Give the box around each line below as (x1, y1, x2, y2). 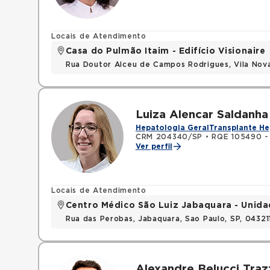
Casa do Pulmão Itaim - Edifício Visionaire (65, 47, 266, 55)
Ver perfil (135, 143, 172, 150)
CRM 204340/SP (135, 133, 203, 140)
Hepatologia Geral (135, 124, 209, 131)
